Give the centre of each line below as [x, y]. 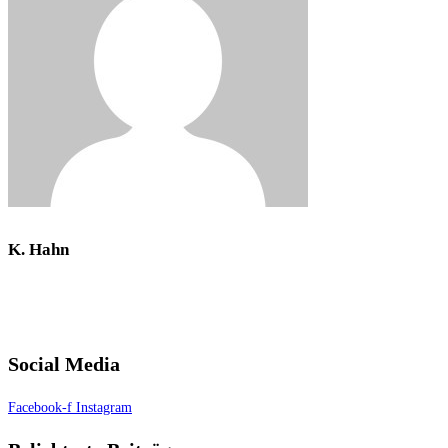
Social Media [64, 364]
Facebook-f [40, 407]
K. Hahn [38, 249]
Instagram [104, 407]
